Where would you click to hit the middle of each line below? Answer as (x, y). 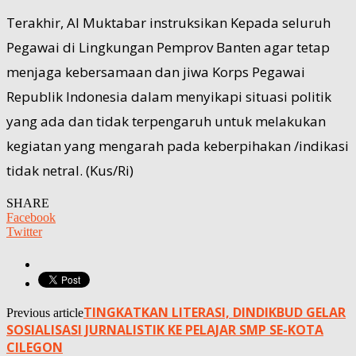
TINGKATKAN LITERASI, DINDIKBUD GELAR (215, 312)
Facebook (31, 217)
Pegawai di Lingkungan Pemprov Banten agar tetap (168, 47)
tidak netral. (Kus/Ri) (70, 170)
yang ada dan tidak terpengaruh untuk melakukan (166, 121)
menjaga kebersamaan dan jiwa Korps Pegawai (156, 72)
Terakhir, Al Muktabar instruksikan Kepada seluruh (168, 22)
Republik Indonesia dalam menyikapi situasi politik (169, 96)
